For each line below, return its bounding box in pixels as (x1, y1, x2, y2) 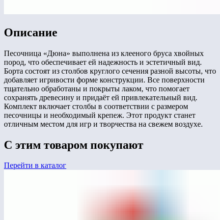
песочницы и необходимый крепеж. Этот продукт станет (4, 110, 195, 119)
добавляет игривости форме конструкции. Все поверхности (4, 75, 205, 84)
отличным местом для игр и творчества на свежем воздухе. (4, 119, 203, 128)
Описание (4, 26, 57, 39)
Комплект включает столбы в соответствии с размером (4, 102, 188, 110)
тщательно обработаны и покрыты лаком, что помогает (4, 84, 190, 93)
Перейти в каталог (4, 161, 66, 170)
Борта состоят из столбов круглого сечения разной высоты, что (4, 66, 216, 75)
